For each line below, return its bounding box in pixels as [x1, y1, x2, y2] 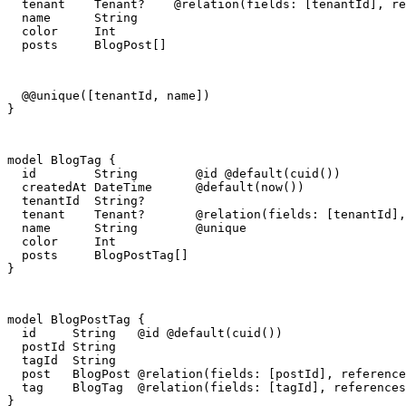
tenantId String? [7, 194, 145, 208]
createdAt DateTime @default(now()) [7, 180, 304, 195]
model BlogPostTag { [7, 313, 145, 327]
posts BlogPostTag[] [7, 248, 188, 263]
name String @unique [7, 221, 246, 236]
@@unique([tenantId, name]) [7, 89, 210, 103]
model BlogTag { [7, 153, 116, 168]
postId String [7, 340, 116, 354]
